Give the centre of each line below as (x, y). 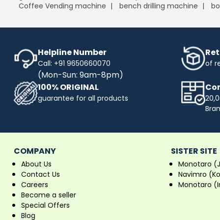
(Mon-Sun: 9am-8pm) (81, 75)
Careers (35, 184)
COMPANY (35, 151)
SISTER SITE (194, 151)
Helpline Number (72, 52)
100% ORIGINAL (68, 87)
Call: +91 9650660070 (74, 63)
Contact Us (41, 174)
